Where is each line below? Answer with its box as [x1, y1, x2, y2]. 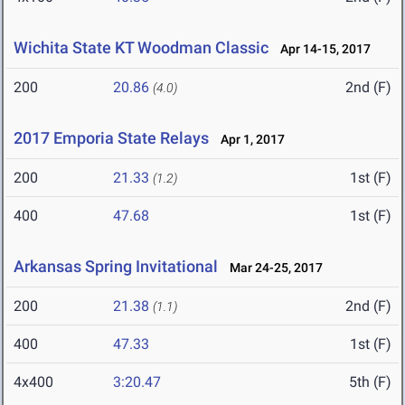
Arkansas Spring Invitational [14, 257, 218, 277]
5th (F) [349, 373, 391, 391]
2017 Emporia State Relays [14, 128, 209, 148]
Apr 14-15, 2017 [272, 42, 371, 57]
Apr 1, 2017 [212, 132, 285, 147]
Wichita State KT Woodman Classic [14, 38, 268, 58]
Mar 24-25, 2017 [221, 260, 323, 276]
